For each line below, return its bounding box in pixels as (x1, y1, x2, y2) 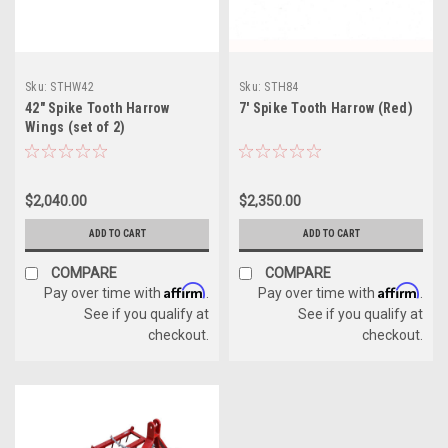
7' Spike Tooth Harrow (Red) (239, 99, 413, 116)
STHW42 (50, 79, 94, 94)
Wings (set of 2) (25, 118, 125, 135)
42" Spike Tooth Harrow (25, 99, 170, 116)
